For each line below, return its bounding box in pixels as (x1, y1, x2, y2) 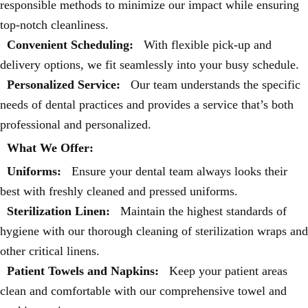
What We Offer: (7, 141, 93, 155)
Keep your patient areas (166, 264, 287, 278)
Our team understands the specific (127, 78, 300, 91)
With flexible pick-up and (140, 38, 272, 52)
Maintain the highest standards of (117, 204, 287, 218)
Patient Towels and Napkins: (7, 264, 159, 278)
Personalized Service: (7, 78, 120, 91)
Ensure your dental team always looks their (68, 164, 287, 178)
